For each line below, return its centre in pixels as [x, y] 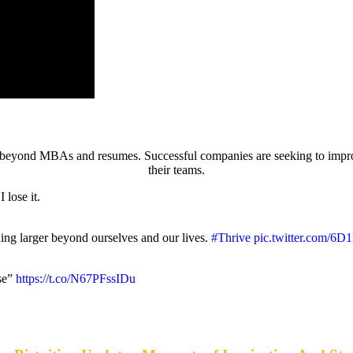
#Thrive [231, 237]
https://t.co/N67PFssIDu [76, 278]
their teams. [176, 169]
